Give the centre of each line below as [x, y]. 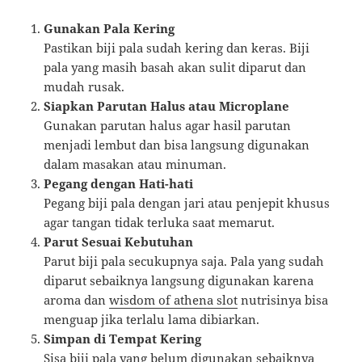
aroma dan [77, 300]
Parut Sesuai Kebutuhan [119, 242]
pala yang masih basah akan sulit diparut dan [175, 67]
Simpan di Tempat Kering [123, 339]
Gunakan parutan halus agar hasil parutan [168, 125]
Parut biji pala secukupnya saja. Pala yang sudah [184, 261]
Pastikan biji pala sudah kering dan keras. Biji [177, 48]
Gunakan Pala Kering [109, 28]
